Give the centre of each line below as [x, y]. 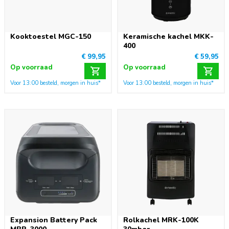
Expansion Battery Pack [54, 220]
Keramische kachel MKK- [168, 37]
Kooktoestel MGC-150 [51, 37]
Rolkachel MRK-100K [161, 220]
